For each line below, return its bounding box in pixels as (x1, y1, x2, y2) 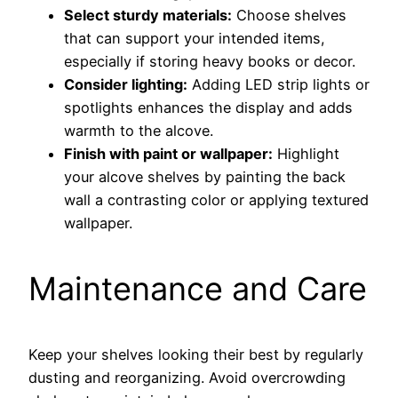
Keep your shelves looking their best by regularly (28, 345, 363, 363)
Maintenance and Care (28, 268, 367, 308)
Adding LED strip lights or (187, 75, 370, 93)
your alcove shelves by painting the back (64, 167, 346, 186)
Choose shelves (232, 5, 346, 24)
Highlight (273, 144, 339, 163)
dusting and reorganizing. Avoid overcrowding (28, 368, 346, 386)
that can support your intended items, (64, 28, 325, 47)
